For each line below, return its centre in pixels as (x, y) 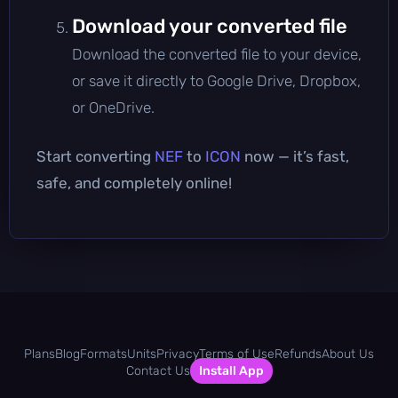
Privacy (178, 354)
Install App (231, 370)
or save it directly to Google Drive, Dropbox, (216, 80)
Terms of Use (237, 354)
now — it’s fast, (295, 156)
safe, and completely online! (134, 183)
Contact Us (158, 370)
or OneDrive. (113, 107)
